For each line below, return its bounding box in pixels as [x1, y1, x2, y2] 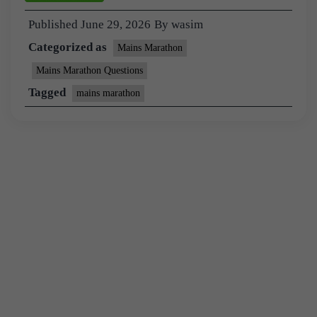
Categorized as [28, 40, 110, 54]
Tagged [28, 85, 69, 99]
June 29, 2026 [81, 17, 151, 31]
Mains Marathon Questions [36, 64, 143, 76]
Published [28, 17, 81, 31]
